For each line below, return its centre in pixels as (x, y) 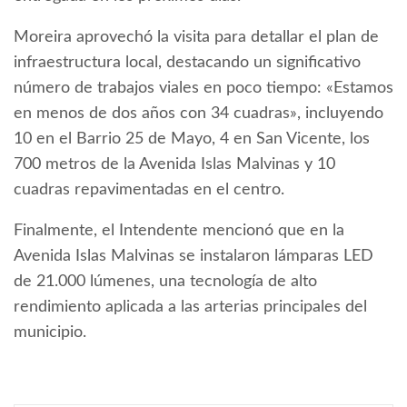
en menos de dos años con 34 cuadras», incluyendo (199, 114)
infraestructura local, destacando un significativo (187, 63)
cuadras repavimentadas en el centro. (149, 190)
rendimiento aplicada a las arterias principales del (190, 308)
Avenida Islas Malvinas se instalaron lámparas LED (194, 257)
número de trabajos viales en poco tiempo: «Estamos (203, 89)
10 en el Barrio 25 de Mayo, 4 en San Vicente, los (192, 139)
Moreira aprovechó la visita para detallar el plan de (196, 38)
